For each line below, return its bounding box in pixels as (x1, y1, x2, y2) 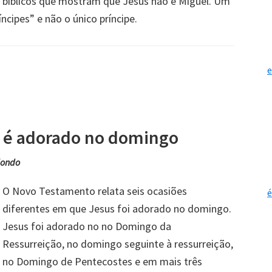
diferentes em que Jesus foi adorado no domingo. (2, 201, 231, 216)
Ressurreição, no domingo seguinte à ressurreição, (2, 236, 233, 251)
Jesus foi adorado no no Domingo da (2, 219, 171, 233)
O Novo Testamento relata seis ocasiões (2, 183, 187, 198)
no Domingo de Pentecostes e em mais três (2, 254, 202, 268)
